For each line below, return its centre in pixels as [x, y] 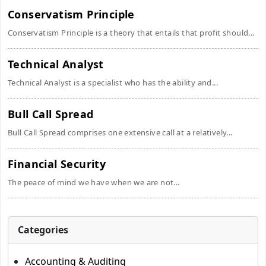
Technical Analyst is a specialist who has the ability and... [113, 83]
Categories [43, 230]
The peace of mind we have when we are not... [94, 182]
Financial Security [57, 164]
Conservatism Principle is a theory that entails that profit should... [131, 33]
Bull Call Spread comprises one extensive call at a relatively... [120, 132]
